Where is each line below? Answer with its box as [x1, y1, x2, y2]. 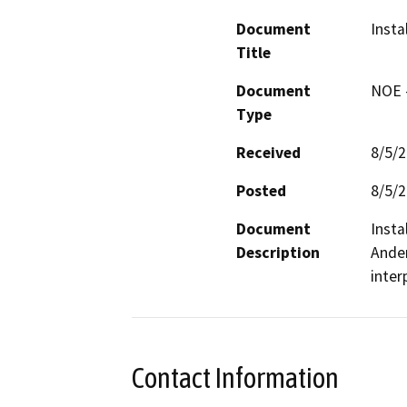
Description [236, 242, 320, 263]
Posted [236, 180, 286, 201]
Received [236, 142, 301, 163]
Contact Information [132, 361, 339, 394]
